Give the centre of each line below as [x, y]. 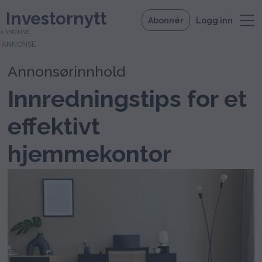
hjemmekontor [90, 153]
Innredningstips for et [127, 98]
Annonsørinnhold [67, 71]
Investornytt [56, 18]
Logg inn [215, 20]
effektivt [54, 126]
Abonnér [166, 20]
